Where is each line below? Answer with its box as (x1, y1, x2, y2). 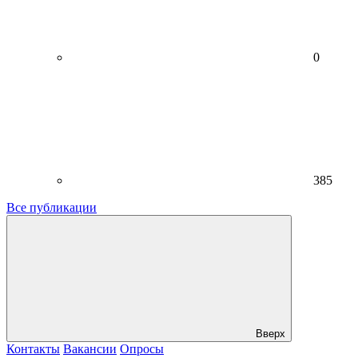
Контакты (6, 341, 60, 356)
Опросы (120, 341, 164, 356)
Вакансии (63, 341, 117, 356)
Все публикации (6, 200, 97, 214)
